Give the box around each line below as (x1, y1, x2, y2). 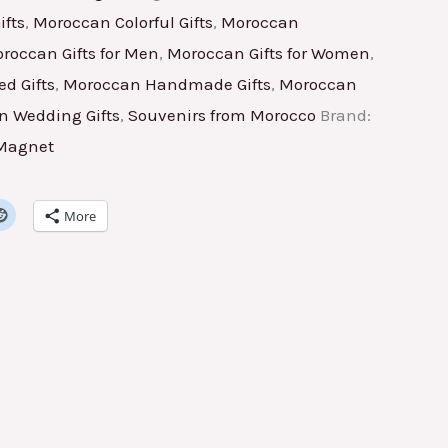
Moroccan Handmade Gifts (63, 73, 271, 94)
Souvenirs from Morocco (128, 104, 316, 125)
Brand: (320, 104, 371, 125)
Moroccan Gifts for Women (167, 42, 370, 63)
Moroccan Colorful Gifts (33, 11, 213, 32)
